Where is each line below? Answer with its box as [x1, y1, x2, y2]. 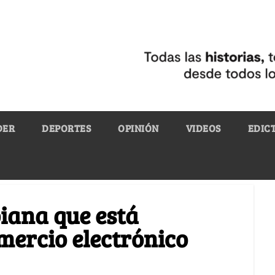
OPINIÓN [118, 121, 159, 134]
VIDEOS [185, 121, 221, 134]
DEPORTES [42, 121, 91, 134]
